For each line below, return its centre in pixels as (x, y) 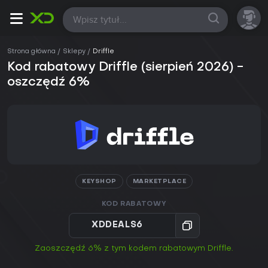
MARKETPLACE (159, 182)
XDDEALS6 (117, 226)
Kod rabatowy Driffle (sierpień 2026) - (125, 68)
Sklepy (74, 52)
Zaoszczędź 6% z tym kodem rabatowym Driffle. (134, 249)
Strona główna (31, 52)
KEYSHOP (99, 182)
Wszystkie (92, 18)
